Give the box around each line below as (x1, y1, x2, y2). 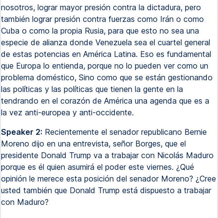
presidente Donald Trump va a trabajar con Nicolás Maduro (1, 150, 214, 160)
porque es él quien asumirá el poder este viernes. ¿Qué (1, 162, 194, 172)
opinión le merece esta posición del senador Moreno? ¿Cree (1, 174, 216, 183)
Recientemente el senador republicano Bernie (42, 127, 207, 137)
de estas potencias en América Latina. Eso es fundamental (1, 49, 211, 59)
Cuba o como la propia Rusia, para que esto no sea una (1, 26, 199, 36)
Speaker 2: (1, 127, 42, 137)
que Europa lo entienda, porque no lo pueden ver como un (1, 61, 208, 71)
